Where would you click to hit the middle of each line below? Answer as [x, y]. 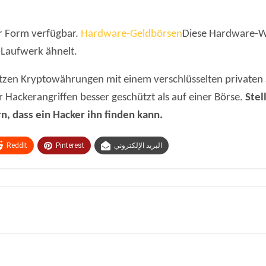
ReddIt [17, 145]
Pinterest [70, 145]
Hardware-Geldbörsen [132, 34]
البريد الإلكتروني [138, 145]
